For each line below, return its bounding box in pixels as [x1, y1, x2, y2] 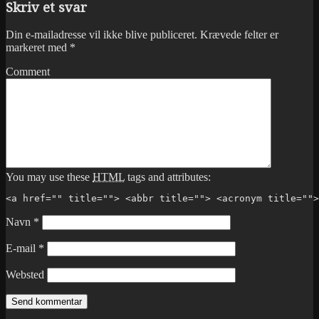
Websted [6, 268, 44, 281]
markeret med [6, 41, 70, 54]
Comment [6, 66, 50, 78]
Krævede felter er [200, 28, 278, 41]
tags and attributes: [125, 171, 211, 184]
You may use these [6, 171, 93, 184]
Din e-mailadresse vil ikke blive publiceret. [6, 28, 197, 41]
